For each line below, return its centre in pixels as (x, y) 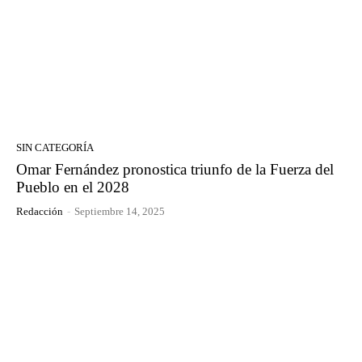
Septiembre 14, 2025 (120, 211)
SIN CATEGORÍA (55, 147)
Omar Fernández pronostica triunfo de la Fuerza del (175, 169)
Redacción (40, 211)
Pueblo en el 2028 (73, 187)
